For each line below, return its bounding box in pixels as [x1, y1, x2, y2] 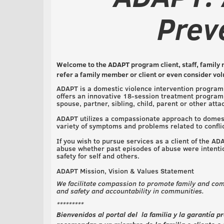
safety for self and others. [56, 151, 143, 160]
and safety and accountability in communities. [56, 186, 204, 195]
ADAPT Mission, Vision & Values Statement [56, 166, 194, 175]
